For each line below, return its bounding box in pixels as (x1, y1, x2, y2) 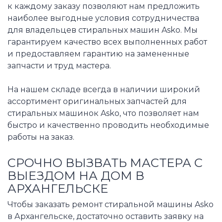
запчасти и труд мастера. (7, 60, 111, 70)
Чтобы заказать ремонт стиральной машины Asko (7, 200, 214, 210)
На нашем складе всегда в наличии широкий (7, 84, 200, 94)
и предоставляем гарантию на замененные (7, 49, 189, 58)
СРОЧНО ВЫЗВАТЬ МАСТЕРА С (7, 155, 203, 170)
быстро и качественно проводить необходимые (7, 120, 209, 130)
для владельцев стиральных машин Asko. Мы (7, 25, 198, 35)
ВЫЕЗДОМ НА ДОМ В (7, 168, 144, 183)
